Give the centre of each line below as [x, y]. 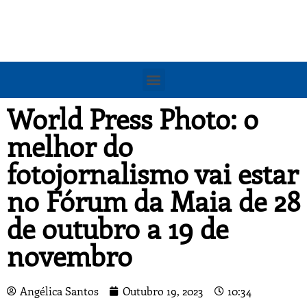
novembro [70, 255]
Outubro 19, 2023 [163, 291]
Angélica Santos [59, 291]
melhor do [70, 145]
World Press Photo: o [133, 118]
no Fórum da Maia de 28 [153, 200]
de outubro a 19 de [118, 228]
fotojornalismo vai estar [152, 173]
